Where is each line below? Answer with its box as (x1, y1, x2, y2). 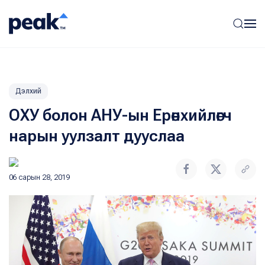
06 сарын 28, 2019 (9, 173, 70, 182)
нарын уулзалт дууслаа (9, 127, 185, 146)
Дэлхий (15, 87, 41, 95)
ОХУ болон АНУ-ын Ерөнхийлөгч (9, 106, 232, 125)
